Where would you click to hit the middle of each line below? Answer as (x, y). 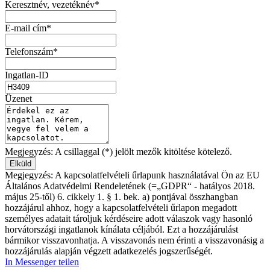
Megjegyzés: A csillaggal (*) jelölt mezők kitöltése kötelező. (118, 152)
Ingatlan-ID (27, 75)
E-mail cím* (28, 28)
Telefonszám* (31, 52)
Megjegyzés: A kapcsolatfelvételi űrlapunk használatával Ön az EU (132, 175)
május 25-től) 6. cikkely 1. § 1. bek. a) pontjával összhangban (121, 197)
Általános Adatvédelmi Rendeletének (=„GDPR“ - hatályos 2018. (130, 186)
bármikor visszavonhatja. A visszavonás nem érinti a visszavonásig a (134, 240)
